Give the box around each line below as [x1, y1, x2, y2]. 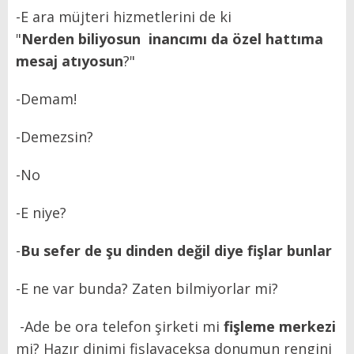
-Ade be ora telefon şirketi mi [16, 316, 224, 336]
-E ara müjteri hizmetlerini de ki [16, 6, 232, 26]
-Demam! [16, 88, 77, 108]
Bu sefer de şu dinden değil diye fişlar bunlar [21, 240, 332, 260]
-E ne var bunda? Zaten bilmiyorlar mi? [16, 278, 278, 298]
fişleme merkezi [224, 316, 336, 336]
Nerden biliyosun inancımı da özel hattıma [21, 28, 323, 48]
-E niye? [16, 202, 66, 222]
